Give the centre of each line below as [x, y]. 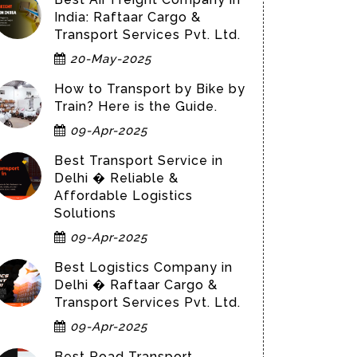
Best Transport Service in [139, 161]
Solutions [85, 213]
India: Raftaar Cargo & [127, 17]
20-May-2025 [109, 59]
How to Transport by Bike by [150, 89]
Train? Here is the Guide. [136, 106]
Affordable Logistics [124, 196]
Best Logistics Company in [143, 267]
